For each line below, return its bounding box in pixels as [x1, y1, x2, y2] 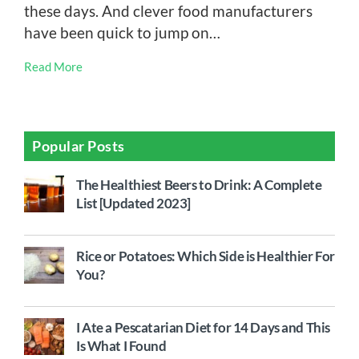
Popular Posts [32, 137, 126, 155]
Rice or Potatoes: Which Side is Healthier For [76, 248, 335, 264]
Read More [24, 59, 83, 74]
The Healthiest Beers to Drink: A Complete [76, 176, 322, 193]
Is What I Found [76, 337, 167, 354]
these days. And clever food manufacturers [24, 2, 313, 20]
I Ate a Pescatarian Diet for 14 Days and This [76, 319, 330, 336]
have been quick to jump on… [24, 23, 220, 42]
